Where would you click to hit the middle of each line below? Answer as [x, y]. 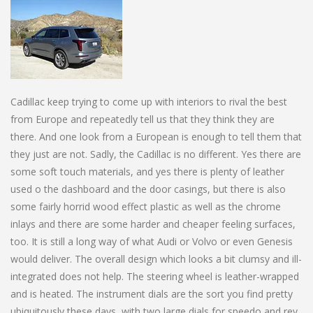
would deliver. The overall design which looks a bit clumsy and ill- [156, 259]
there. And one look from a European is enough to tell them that [156, 136]
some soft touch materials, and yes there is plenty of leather [147, 171]
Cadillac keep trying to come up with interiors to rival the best [149, 101]
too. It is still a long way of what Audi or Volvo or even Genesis [152, 241]
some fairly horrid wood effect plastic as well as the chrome [146, 206]
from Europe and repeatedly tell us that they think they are [143, 119]
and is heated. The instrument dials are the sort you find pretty [152, 293]
